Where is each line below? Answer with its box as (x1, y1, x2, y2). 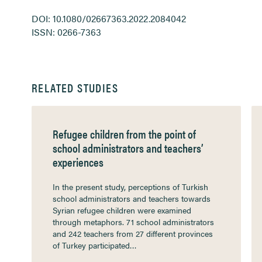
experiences (53, 153, 104, 170)
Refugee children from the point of (53, 125, 196, 142)
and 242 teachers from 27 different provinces (53, 227, 213, 239)
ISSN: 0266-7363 (32, 25, 101, 39)
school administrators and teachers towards (53, 192, 211, 204)
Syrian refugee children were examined (53, 204, 191, 216)
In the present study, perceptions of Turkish (53, 181, 208, 192)
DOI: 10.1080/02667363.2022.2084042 (32, 12, 186, 25)
